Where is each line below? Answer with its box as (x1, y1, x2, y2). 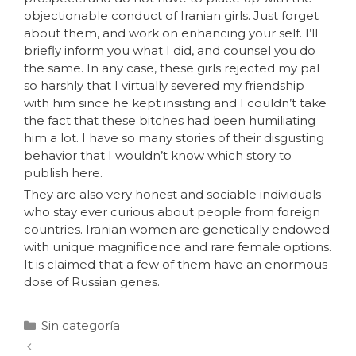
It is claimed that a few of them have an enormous (24, 256, 327, 272)
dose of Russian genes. (24, 273, 160, 289)
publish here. (24, 164, 103, 180)
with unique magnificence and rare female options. (24, 238, 331, 254)
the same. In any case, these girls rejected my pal (24, 60, 319, 75)
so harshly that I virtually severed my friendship (24, 77, 304, 93)
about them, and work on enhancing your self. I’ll (24, 25, 318, 41)
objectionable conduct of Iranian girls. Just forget (24, 7, 319, 23)
